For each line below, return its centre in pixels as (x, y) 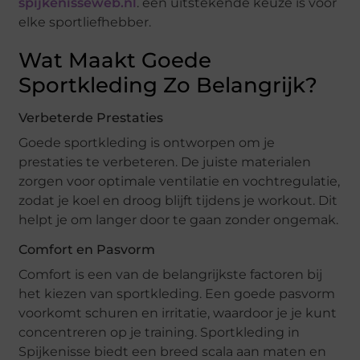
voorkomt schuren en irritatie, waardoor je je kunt (178, 313)
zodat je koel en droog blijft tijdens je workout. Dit (178, 201)
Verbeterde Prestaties (91, 118)
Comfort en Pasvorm (87, 250)
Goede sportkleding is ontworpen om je (147, 143)
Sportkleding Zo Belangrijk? (168, 86)
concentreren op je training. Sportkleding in (160, 333)
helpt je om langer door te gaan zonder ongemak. (179, 220)
